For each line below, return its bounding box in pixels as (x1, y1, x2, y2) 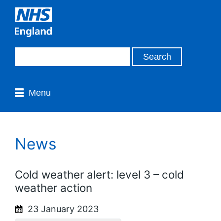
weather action (15, 181, 92, 194)
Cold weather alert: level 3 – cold (15, 167, 184, 181)
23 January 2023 (25, 203, 99, 214)
